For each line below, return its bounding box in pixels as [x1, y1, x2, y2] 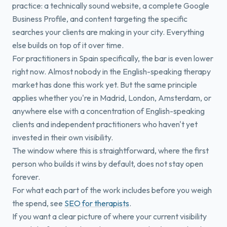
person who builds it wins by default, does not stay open [12, 159, 203, 169]
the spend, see [12, 198, 64, 208]
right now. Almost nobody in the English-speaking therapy [12, 66, 211, 77]
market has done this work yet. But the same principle [12, 80, 197, 90]
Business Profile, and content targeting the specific [12, 14, 187, 24]
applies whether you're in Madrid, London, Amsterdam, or [12, 93, 211, 103]
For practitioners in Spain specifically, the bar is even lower [12, 53, 213, 63]
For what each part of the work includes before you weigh [12, 185, 212, 195]
